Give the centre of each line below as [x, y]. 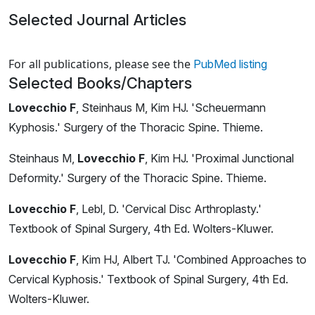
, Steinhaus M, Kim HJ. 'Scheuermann [171, 108]
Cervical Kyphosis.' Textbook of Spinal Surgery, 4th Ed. [148, 279]
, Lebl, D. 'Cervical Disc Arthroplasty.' [169, 209]
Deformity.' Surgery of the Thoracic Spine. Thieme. [137, 178]
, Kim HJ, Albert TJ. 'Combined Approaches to [191, 260]
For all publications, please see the [101, 64]
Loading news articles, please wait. [99, 48]
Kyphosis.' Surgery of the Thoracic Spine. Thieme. [136, 128]
